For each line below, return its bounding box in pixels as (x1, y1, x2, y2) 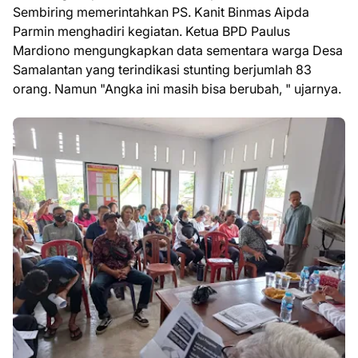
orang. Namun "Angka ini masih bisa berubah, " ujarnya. (13, 80, 341, 97)
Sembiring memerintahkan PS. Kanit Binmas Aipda (13, 3, 309, 20)
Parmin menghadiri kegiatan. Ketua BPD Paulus (13, 22, 290, 39)
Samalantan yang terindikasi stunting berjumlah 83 (13, 61, 312, 78)
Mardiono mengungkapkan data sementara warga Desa (13, 42, 343, 58)
